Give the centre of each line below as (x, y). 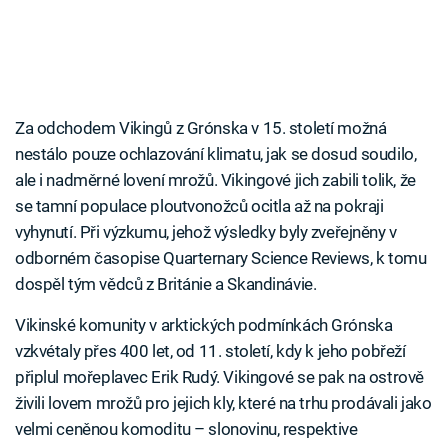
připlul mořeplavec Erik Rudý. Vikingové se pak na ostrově (219, 377)
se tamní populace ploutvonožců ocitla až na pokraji (199, 206)
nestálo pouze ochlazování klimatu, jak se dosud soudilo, (216, 154)
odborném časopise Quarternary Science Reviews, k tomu (221, 258)
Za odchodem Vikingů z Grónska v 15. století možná (201, 128)
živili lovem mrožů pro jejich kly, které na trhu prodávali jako (223, 403)
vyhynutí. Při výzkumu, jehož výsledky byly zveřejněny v (206, 232)
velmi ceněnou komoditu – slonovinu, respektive (186, 429)
